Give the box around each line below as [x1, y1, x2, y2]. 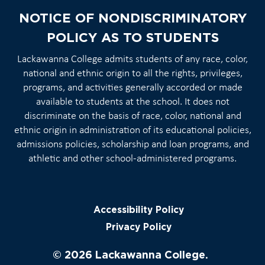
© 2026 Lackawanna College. [52, 248, 208, 260]
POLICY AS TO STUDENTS [46, 29, 219, 44]
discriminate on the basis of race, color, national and [24, 111, 241, 121]
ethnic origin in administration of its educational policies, [14, 125, 251, 135]
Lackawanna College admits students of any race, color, [17, 54, 248, 64]
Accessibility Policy [93, 204, 184, 215]
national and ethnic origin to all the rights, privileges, [22, 68, 243, 79]
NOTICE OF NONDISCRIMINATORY [18, 9, 247, 25]
